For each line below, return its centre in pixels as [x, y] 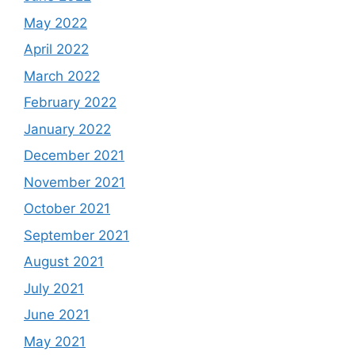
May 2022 [55, 23]
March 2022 [62, 76]
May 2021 [55, 341]
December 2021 [74, 156]
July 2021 [54, 288]
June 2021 [57, 315]
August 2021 [64, 262]
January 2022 [67, 129]
